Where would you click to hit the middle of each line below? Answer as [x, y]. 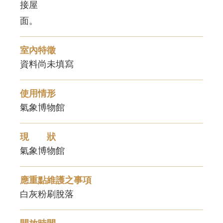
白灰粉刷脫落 [47, 194]
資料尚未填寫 [47, 64]
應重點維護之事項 [56, 180]
